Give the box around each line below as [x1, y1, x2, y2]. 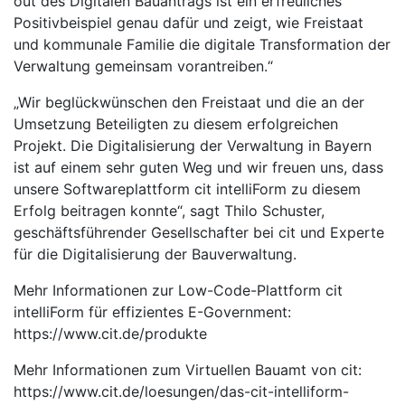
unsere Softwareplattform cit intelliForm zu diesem [14, 179, 361, 198]
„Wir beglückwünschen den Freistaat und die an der [14, 92, 364, 111]
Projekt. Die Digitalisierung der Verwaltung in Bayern [14, 136, 372, 155]
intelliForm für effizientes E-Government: [14, 302, 291, 321]
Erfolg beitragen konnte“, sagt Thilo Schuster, [14, 201, 325, 220]
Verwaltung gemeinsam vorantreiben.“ [14, 56, 273, 75]
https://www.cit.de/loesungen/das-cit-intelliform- [14, 381, 349, 400]
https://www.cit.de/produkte [14, 324, 207, 343]
